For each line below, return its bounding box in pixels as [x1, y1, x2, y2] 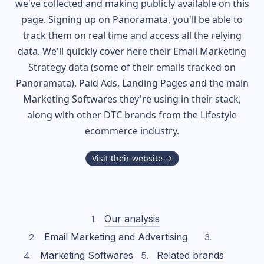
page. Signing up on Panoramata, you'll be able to [21, 13, 243, 26]
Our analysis [104, 213, 160, 225]
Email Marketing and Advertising [44, 231, 188, 243]
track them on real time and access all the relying [22, 29, 242, 42]
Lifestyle [200, 108, 237, 121]
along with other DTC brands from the [27, 108, 200, 121]
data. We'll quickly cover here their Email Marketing [18, 45, 246, 58]
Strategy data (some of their [28, 61, 156, 74]
